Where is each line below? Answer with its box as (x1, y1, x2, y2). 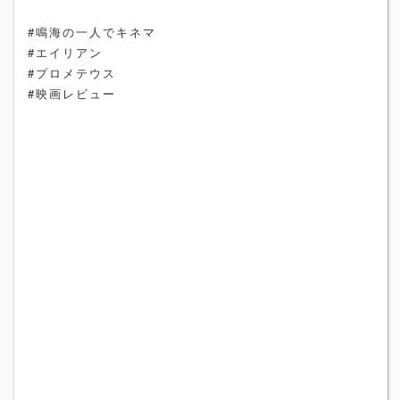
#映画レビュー (28, 85, 116, 102)
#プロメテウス (28, 64, 116, 81)
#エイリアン (28, 44, 103, 61)
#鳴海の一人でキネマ (28, 23, 156, 40)
